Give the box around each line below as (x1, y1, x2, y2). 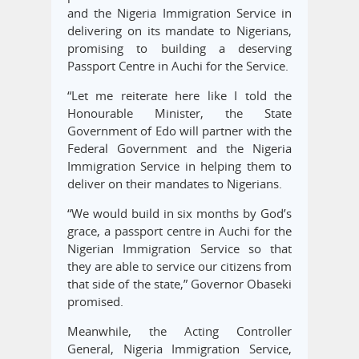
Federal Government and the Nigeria (67, 140, 292, 157)
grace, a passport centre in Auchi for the (67, 223, 292, 240)
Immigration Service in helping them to (67, 158, 292, 175)
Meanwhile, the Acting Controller (67, 323, 292, 340)
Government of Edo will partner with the (67, 123, 292, 139)
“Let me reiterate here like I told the (67, 87, 292, 104)
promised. (67, 293, 123, 310)
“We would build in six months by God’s (67, 205, 292, 222)
